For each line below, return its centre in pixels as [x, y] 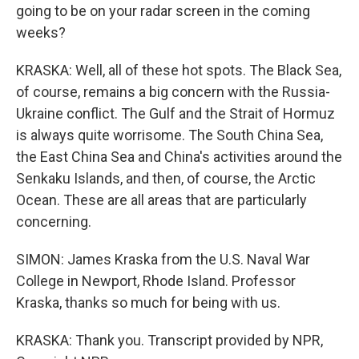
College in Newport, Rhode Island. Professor [156, 281]
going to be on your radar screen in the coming [163, 11]
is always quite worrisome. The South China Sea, [169, 135]
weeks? [41, 32]
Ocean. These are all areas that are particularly [161, 200]
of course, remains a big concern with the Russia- [173, 92]
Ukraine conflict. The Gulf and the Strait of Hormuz [175, 113]
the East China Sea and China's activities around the [179, 157]
